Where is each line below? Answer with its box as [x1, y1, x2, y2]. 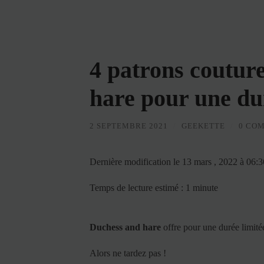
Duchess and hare [90, 222, 161, 232]
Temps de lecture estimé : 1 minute [90, 182, 218, 193]
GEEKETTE [181, 121, 225, 130]
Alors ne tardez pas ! [90, 247, 166, 258]
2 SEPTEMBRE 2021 [90, 121, 168, 130]
